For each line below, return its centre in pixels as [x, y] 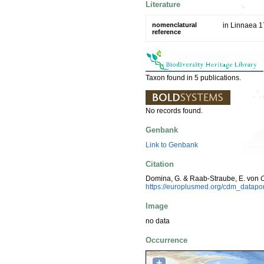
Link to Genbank [172, 145]
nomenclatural [174, 24]
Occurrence [166, 240]
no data [158, 221]
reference [166, 32]
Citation [160, 164]
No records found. [174, 110]
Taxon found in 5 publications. [193, 77]
